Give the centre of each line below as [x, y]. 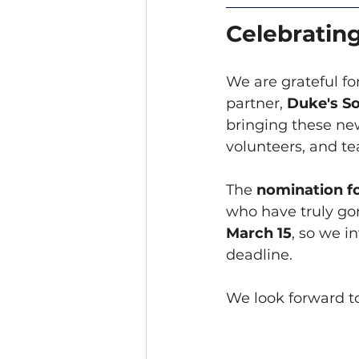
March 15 [259, 234]
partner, [256, 104]
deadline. [259, 255]
